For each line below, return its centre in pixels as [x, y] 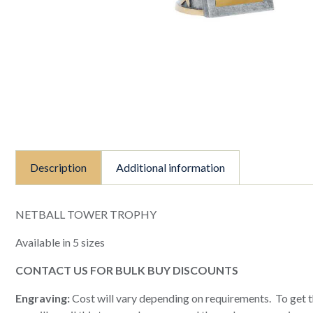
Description [58, 168]
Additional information [170, 168]
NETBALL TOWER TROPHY [86, 214]
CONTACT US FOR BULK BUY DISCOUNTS [127, 270]
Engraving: [43, 298]
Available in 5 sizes [60, 242]
